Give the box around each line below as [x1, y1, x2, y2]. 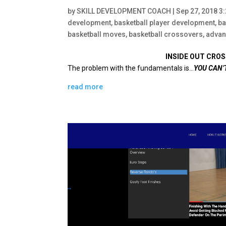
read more [68, 82, 103, 91]
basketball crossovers [129, 30, 203, 38]
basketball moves [68, 30, 126, 38]
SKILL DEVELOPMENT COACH [77, 7, 172, 15]
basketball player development [114, 18, 215, 27]
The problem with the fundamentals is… [68, 64, 194, 72]
